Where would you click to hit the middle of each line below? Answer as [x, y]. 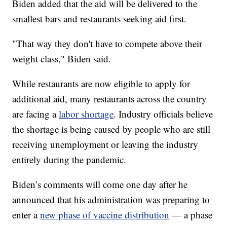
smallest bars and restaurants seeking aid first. [100, 19]
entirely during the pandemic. [69, 160]
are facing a [36, 114]
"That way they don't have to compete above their [107, 44]
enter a [26, 215]
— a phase [191, 215]
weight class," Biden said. [62, 59]
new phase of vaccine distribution [105, 215]
